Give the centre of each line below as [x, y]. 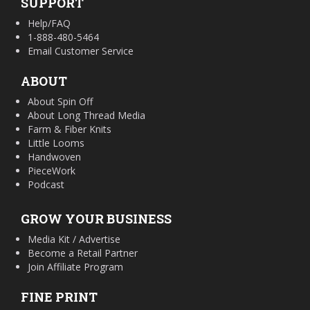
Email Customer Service [81, 51]
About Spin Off [60, 102]
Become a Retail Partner [83, 253]
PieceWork [52, 171]
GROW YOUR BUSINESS [96, 219]
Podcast [46, 185]
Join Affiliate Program [75, 267]
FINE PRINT [59, 297]
